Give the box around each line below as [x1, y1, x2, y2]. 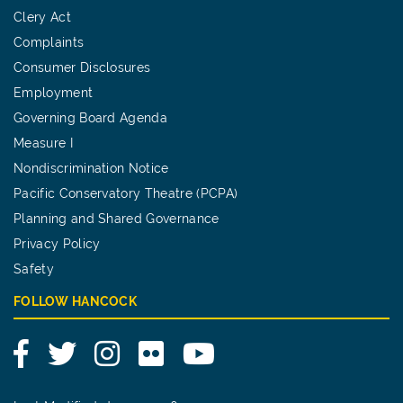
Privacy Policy [13, 236, 101, 251]
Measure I [13, 135, 73, 150]
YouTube [213, 340, 274, 358]
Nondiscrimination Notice [13, 160, 169, 175]
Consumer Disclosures [13, 59, 151, 75]
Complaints [13, 34, 85, 49]
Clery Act [13, 9, 71, 24]
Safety [13, 261, 54, 276]
